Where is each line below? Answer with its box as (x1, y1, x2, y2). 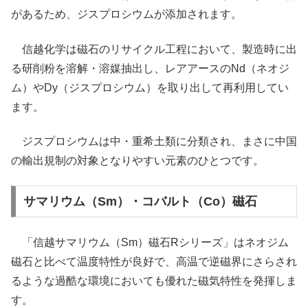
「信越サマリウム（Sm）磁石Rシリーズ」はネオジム (11, 236, 289, 248)
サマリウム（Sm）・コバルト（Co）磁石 (23, 195, 257, 209)
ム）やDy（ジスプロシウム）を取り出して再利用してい (11, 81, 289, 93)
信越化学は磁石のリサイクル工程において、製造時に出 (11, 43, 297, 55)
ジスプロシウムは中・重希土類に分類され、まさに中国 (11, 135, 297, 148)
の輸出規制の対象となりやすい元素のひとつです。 (11, 155, 264, 167)
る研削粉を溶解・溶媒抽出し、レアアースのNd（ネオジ (11, 62, 289, 74)
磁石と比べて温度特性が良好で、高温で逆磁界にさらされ (11, 255, 297, 267)
